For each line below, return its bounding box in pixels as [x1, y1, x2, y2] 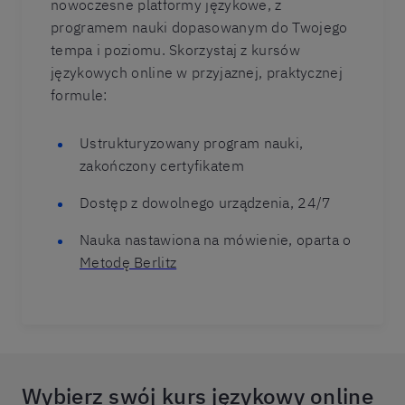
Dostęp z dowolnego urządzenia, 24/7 [80, 193, 332, 212]
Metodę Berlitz [80, 253, 177, 271]
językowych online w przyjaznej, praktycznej [51, 63, 343, 81]
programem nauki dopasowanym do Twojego [51, 18, 348, 36]
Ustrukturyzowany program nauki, [80, 134, 304, 152]
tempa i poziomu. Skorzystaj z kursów [51, 41, 300, 59]
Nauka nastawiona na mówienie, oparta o [80, 231, 352, 249]
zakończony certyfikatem [80, 156, 244, 174]
